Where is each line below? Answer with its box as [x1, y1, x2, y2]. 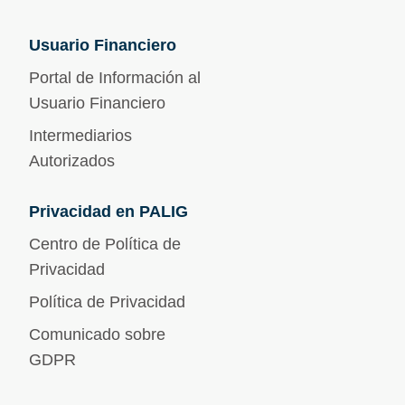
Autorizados [29, 152, 115, 171]
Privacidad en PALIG [29, 202, 188, 221]
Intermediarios [29, 127, 132, 146]
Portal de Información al [29, 69, 201, 88]
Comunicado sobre [29, 325, 165, 344]
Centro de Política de [29, 235, 181, 254]
